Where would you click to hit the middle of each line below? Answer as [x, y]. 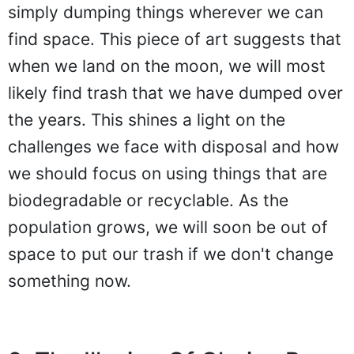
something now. [70, 281]
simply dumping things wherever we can [166, 12]
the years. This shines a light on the [147, 119]
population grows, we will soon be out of [168, 227]
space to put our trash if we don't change [171, 254]
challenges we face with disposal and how [173, 146]
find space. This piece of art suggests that [175, 39]
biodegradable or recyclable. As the [148, 200]
